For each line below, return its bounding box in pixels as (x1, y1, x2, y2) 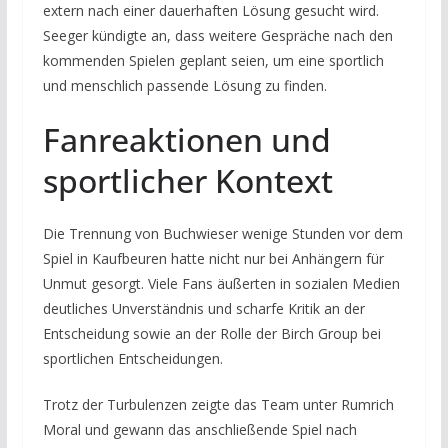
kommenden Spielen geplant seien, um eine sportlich (42, 51, 384, 71)
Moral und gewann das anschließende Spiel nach (42, 420, 357, 440)
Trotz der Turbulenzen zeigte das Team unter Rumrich (42, 395, 394, 415)
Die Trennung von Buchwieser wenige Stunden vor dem (42, 224, 403, 244)
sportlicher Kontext (42, 159, 333, 203)
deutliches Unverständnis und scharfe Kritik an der (42, 299, 365, 319)
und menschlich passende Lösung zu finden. (42, 76, 327, 96)
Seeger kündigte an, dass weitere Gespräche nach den (42, 26, 393, 46)
